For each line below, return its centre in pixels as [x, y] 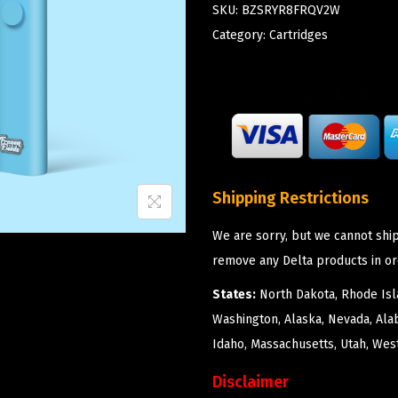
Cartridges [298, 35]
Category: [241, 35]
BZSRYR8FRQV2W [291, 10]
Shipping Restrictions [291, 198]
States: [234, 294]
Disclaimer [251, 382]
